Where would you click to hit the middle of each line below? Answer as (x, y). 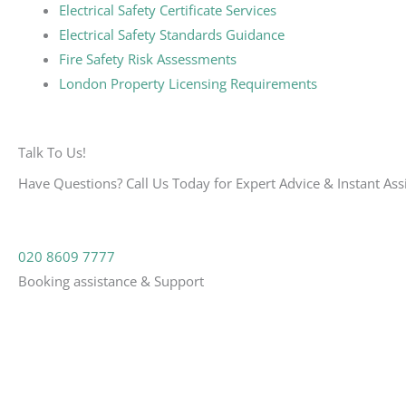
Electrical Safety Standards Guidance (172, 34)
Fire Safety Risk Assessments (148, 58)
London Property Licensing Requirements (188, 83)
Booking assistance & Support (111, 280)
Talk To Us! (52, 152)
